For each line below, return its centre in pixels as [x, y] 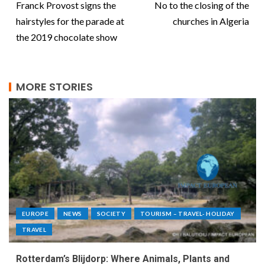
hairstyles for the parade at [70, 21]
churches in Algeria [211, 21]
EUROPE [35, 213]
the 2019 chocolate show [67, 37]
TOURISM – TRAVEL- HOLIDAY [187, 213]
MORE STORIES [54, 86]
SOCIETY [111, 213]
